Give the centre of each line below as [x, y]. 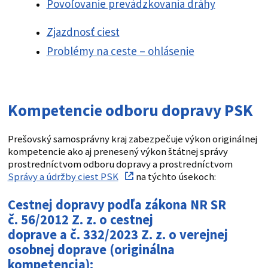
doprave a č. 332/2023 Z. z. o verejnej [118, 234]
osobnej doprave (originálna [91, 249]
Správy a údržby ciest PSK [63, 176]
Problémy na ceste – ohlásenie [120, 51]
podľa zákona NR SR [167, 204]
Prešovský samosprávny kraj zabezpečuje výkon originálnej [132, 139]
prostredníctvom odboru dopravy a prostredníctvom [120, 164]
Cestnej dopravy [56, 204]
